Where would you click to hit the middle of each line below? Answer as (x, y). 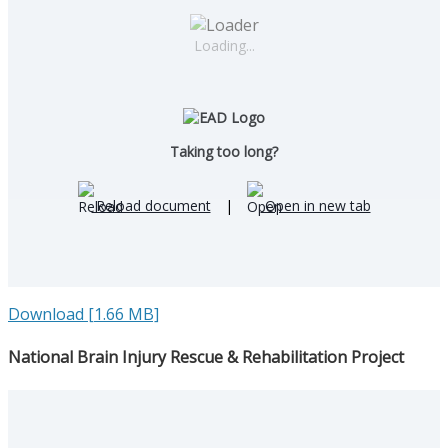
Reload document (151, 206)
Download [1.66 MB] (83, 314)
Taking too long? (224, 152)
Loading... (224, 46)
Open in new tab (315, 206)
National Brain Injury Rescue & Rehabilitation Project (206, 357)
